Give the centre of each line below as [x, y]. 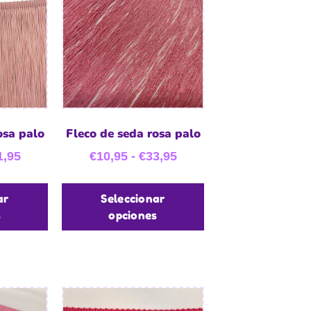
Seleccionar [133, 198]
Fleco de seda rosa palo [133, 134]
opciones [133, 215]
